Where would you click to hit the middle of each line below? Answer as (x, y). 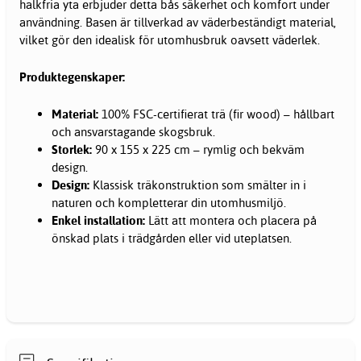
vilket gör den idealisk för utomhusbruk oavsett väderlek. (171, 40)
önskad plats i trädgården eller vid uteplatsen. (172, 239)
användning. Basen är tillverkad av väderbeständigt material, (178, 23)
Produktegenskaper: (72, 77)
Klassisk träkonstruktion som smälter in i (198, 185)
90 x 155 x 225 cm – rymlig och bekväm (198, 150)
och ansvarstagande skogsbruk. (133, 132)
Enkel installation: (98, 221)
